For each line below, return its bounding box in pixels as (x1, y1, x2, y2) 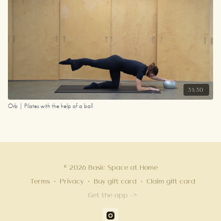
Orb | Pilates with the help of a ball (8, 102, 93, 110)
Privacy (59, 177, 84, 185)
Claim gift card (146, 177, 195, 185)
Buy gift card (93, 177, 137, 185)
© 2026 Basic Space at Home (63, 163, 158, 172)
